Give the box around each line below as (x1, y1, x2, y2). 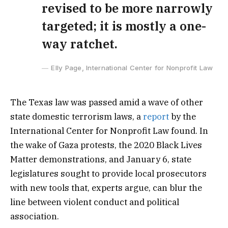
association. (10, 211, 59, 222)
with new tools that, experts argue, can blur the (10, 182, 202, 194)
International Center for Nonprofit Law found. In (10, 125, 208, 137)
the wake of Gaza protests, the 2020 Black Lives (10, 139, 202, 151)
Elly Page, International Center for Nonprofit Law (51, 64, 213, 72)
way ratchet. (42, 36, 118, 52)
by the (169, 111, 196, 123)
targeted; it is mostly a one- (42, 18, 206, 35)
